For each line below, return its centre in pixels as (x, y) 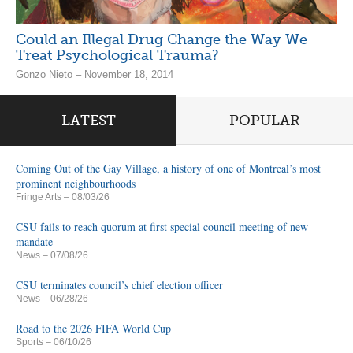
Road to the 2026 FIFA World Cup (93, 328)
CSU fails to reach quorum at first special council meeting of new (162, 227)
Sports (30, 342)
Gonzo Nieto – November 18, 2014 (95, 74)
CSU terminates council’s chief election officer (119, 285)
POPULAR (265, 121)
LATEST (88, 121)
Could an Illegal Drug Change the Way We (162, 39)
